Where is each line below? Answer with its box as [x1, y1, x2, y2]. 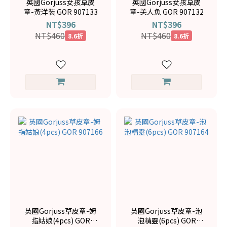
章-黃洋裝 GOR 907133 [23, 7, 98, 17]
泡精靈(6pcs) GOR [137, 215, 196, 225]
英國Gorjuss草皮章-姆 [25, 206, 96, 216]
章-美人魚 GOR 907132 [129, 7, 204, 17]
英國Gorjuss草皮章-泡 [131, 206, 202, 216]
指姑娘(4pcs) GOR [31, 215, 90, 225]
